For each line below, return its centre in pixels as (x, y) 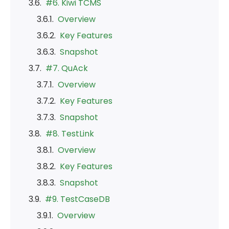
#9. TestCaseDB (77, 199)
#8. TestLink (70, 134)
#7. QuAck (67, 68)
